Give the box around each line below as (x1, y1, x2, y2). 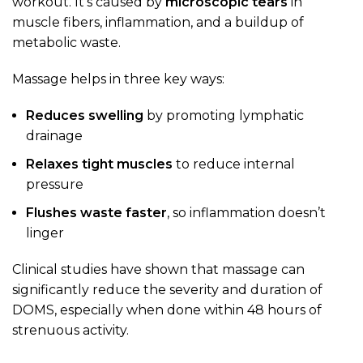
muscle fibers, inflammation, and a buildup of (12, 15, 304, 31)
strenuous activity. (12, 322, 129, 339)
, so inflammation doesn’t (167, 205, 326, 221)
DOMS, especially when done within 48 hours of (12, 302, 322, 318)
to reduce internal (173, 156, 295, 173)
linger (26, 225, 64, 241)
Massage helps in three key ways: (12, 71, 224, 88)
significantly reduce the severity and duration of (12, 282, 322, 298)
